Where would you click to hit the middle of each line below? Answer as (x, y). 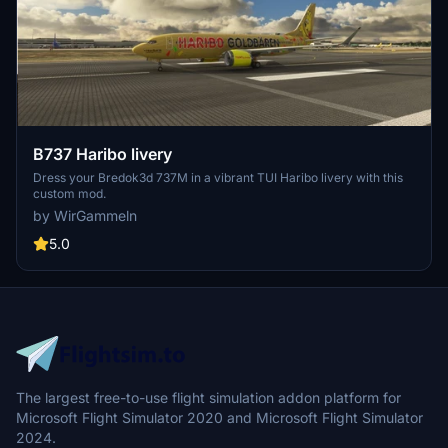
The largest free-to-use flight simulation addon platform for (208, 398)
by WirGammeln (85, 216)
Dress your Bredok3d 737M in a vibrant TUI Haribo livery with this (218, 178)
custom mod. (69, 194)
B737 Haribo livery (102, 154)
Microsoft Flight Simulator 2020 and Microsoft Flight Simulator (219, 418)
